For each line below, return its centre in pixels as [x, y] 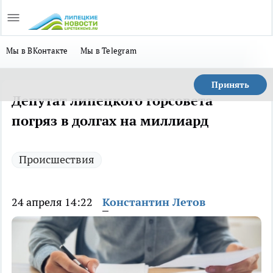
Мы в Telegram [108, 51]
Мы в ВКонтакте [37, 51]
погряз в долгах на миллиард [110, 121]
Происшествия [57, 159]
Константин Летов [154, 202]
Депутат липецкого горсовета [112, 101]
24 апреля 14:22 [52, 202]
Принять [230, 85]
